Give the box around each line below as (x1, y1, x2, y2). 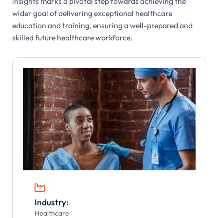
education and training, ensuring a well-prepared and (12, 20, 193, 31)
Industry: (34, 197, 69, 208)
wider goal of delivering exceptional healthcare (12, 8, 172, 18)
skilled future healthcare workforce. (12, 33, 133, 43)
